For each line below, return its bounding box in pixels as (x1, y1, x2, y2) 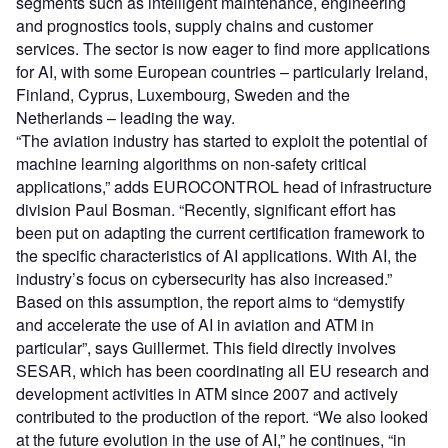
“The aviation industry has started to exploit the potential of (16, 129, 427, 153)
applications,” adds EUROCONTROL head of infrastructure (16, 175, 432, 199)
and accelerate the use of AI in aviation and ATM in (16, 313, 374, 337)
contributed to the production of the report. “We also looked (16, 405, 428, 429)
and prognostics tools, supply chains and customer (16, 14, 373, 38)
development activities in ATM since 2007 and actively (16, 382, 398, 406)
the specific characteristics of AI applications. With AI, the (16, 244, 417, 268)
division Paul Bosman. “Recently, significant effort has (16, 198, 396, 222)
